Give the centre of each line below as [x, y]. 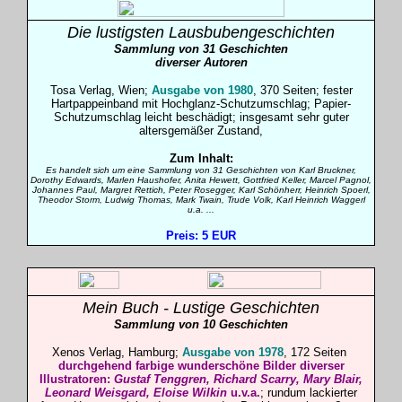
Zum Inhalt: [201, 158]
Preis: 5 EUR [201, 236]
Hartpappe [78, 104]
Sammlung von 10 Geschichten [201, 324]
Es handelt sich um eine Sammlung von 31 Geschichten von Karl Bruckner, [201, 170]
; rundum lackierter [309, 393]
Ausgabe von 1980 [202, 90]
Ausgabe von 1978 [233, 352]
